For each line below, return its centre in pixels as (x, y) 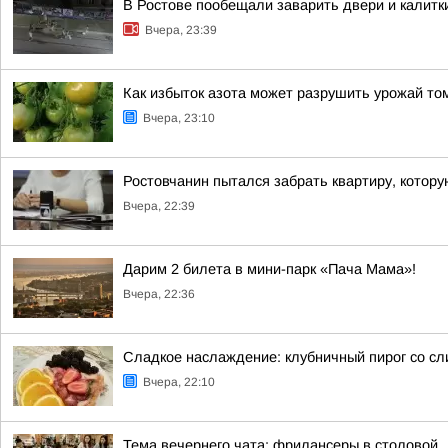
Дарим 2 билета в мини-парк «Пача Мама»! (269, 269)
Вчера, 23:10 (179, 118)
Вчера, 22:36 (159, 294)
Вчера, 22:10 (179, 382)
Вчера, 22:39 (159, 206)
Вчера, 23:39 (181, 30)
